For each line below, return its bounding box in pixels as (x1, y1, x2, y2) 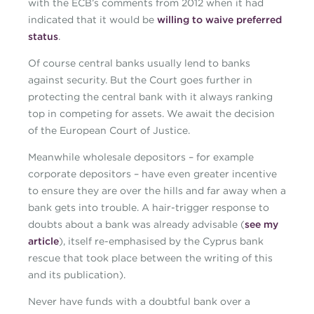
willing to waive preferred (157, 13, 282, 27)
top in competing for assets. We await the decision (28, 107, 275, 121)
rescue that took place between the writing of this (28, 252, 273, 265)
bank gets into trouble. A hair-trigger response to (28, 201, 269, 214)
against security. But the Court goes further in (28, 74, 252, 87)
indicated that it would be (28, 13, 157, 27)
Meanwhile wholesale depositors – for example (28, 151, 254, 164)
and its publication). (28, 268, 125, 282)
